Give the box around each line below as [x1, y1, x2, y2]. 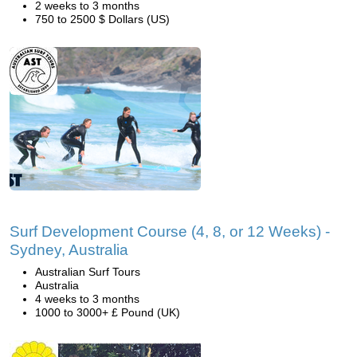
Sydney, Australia [10, 241, 128, 258]
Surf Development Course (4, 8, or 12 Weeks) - [10, 223, 330, 240]
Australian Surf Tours [35, 265, 140, 278]
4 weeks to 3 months [35, 292, 139, 305]
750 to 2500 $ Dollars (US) [35, 13, 170, 25]
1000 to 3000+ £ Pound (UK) [35, 306, 180, 319]
